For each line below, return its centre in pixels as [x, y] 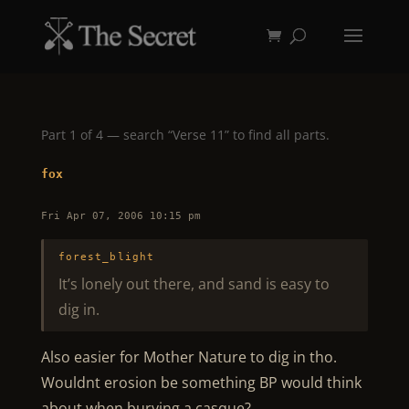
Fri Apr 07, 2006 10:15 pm [121, 216]
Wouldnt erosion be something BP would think [201, 383]
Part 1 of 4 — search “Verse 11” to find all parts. [185, 135]
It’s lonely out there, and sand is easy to [194, 284]
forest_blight [106, 257]
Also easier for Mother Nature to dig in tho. [190, 357]
